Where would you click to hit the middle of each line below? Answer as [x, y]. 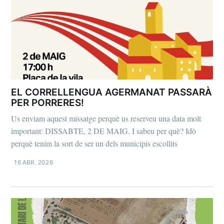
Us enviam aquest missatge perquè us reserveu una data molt [106, 118]
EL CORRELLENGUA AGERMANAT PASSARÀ [112, 92]
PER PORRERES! [48, 103]
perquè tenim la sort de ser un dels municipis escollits [94, 143]
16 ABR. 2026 [33, 162]
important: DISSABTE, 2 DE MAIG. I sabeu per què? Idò [104, 130]
